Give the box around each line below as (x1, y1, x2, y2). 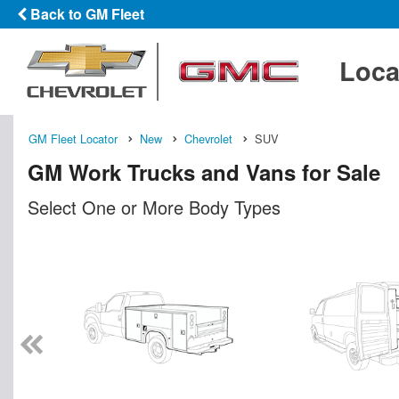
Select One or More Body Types (28, 193, 281, 220)
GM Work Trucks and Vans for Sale (28, 156, 380, 187)
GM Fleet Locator (28, 129, 118, 147)
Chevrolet (184, 129, 232, 147)
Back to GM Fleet (27, 4, 144, 24)
